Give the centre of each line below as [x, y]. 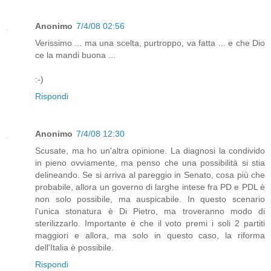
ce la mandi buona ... [75, 55]
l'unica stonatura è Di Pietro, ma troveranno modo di [150, 211]
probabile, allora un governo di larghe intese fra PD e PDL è [150, 187]
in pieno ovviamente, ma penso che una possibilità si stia [150, 163]
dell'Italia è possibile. [74, 248]
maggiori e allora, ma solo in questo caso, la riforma [150, 236]
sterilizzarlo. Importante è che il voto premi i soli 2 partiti [150, 224]
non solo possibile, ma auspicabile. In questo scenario [150, 199]
